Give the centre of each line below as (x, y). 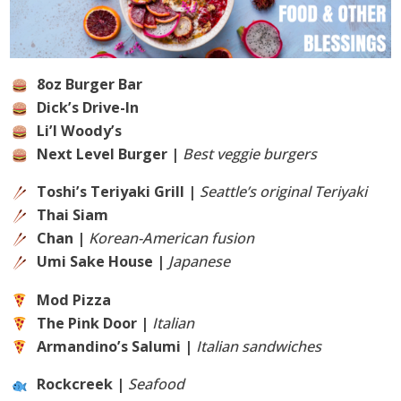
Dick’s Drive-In (88, 108)
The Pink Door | (95, 323)
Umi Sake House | (103, 262)
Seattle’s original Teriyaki (284, 192)
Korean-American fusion (172, 239)
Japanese (201, 262)
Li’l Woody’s (80, 131)
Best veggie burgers (250, 154)
